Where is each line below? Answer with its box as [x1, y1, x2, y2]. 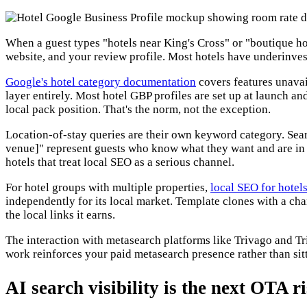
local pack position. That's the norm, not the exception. [5, 102, 271, 116]
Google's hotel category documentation [5, 75, 196, 88]
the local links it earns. [5, 208, 115, 221]
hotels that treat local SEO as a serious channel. [5, 155, 234, 169]
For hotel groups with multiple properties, [5, 180, 210, 194]
